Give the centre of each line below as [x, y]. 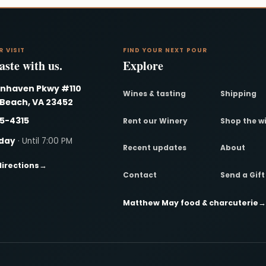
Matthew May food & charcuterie [190, 203]
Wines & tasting [154, 94]
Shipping [239, 94]
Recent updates [154, 148]
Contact [140, 175]
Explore [143, 66]
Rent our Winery [155, 121]
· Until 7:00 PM [44, 141]
